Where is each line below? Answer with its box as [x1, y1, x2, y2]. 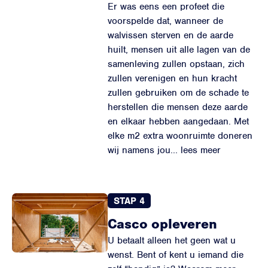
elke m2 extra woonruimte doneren [108, 130, 252, 142]
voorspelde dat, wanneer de [108, 15, 223, 27]
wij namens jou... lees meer [108, 144, 221, 156]
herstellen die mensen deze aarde [108, 101, 248, 113]
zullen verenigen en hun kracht [108, 72, 237, 84]
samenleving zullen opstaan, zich [108, 58, 245, 70]
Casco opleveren [108, 213, 217, 233]
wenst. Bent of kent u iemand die [108, 249, 243, 261]
